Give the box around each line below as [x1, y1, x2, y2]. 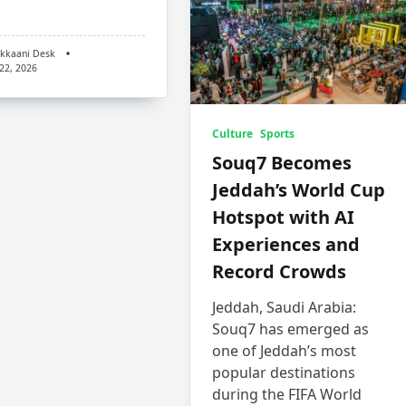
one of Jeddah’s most [212, 340, 357, 361]
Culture [212, 125, 254, 141]
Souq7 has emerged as [212, 318, 370, 339]
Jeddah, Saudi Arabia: [212, 296, 357, 317]
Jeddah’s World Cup [212, 177, 386, 202]
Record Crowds [212, 258, 347, 284]
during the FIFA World [212, 383, 362, 404]
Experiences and [212, 231, 361, 256]
